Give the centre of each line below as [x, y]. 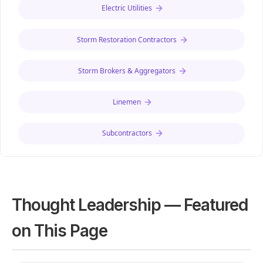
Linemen [127, 102]
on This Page [60, 230]
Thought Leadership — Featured [130, 205]
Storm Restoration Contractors [127, 39]
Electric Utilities [127, 8]
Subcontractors [127, 133]
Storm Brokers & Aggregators [127, 70]
